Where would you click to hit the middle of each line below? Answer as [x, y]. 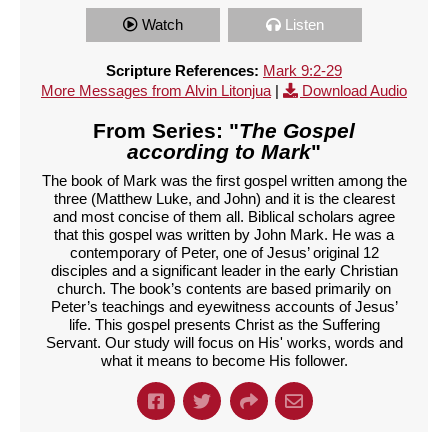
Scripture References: [182, 70]
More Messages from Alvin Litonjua [156, 90]
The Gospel [297, 130]
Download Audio [354, 90]
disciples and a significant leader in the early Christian [224, 270]
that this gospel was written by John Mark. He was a [224, 234]
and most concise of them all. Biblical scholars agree [224, 216]
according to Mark [219, 151]
